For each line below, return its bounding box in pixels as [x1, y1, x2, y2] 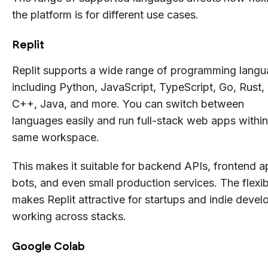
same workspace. [12, 130, 99, 144]
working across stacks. [12, 209, 126, 223]
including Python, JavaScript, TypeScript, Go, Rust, [12, 80, 264, 93]
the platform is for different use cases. [12, 8, 199, 21]
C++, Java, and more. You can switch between [12, 97, 244, 110]
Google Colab [12, 239, 85, 253]
